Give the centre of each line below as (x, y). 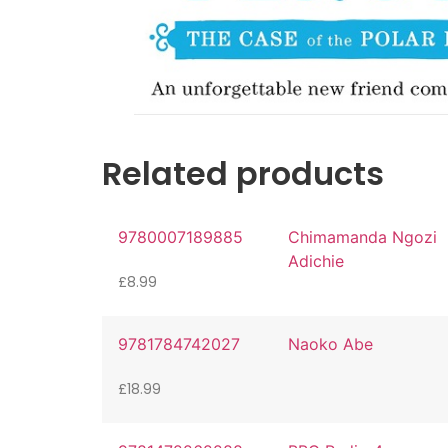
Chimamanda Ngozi (362, 237)
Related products (243, 174)
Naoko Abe (330, 344)
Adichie (315, 261)
